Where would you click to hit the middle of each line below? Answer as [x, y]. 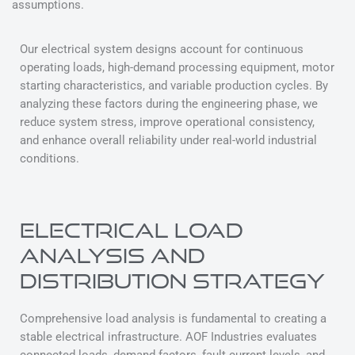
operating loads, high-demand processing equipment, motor [177, 68]
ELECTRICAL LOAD [132, 231]
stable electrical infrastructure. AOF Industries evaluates [168, 337]
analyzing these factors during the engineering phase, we [169, 104]
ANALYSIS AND [113, 256]
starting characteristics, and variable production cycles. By [174, 86]
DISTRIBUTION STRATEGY [172, 281]
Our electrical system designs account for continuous [162, 50]
